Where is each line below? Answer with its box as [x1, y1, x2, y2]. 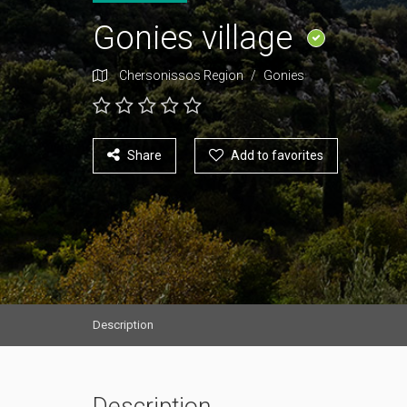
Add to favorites [231, 148, 323, 163]
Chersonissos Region [119, 68, 243, 83]
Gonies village [93, 19, 301, 57]
